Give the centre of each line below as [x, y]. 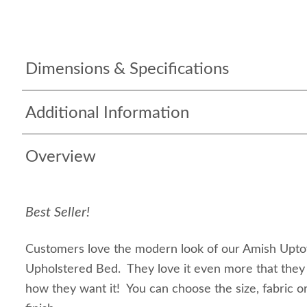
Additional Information [107, 113]
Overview [61, 157]
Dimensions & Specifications [127, 69]
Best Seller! [58, 212]
